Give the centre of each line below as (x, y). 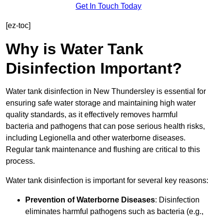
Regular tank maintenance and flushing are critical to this (103, 150)
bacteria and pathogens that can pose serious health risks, (105, 126)
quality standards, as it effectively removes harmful (92, 115)
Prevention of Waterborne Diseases (90, 200)
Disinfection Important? (94, 69)
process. (20, 161)
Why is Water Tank (75, 49)
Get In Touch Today (108, 6)
